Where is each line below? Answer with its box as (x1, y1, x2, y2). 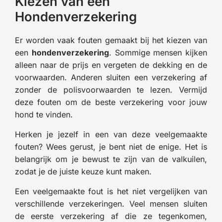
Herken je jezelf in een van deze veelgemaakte (15, 129, 207, 139)
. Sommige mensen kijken (109, 47, 207, 57)
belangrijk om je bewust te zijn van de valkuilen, (15, 154, 207, 164)
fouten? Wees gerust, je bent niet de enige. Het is (15, 141, 207, 152)
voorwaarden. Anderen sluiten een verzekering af (15, 72, 207, 82)
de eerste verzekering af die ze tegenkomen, (15, 211, 207, 221)
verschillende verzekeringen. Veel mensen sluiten (15, 198, 207, 209)
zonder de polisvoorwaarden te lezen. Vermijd (15, 84, 207, 95)
